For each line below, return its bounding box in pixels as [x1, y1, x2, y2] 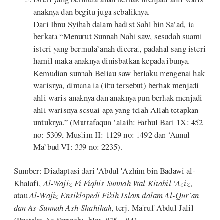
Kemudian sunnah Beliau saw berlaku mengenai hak [33, 67, 205, 79]
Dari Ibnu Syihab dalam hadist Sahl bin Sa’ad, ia [33, 18, 194, 30]
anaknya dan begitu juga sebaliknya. [33, 6, 150, 18]
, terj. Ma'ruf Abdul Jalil [111, 201, 193, 213]
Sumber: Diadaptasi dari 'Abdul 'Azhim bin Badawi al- [14, 165, 195, 176]
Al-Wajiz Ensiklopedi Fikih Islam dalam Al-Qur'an [29, 189, 199, 201]
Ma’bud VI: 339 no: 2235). [33, 141, 123, 153]
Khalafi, [14, 177, 43, 189]
